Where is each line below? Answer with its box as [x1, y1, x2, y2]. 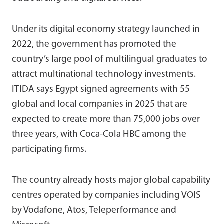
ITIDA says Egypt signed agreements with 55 [12, 84, 190, 94]
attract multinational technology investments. [12, 69, 196, 79]
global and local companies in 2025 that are [12, 99, 187, 109]
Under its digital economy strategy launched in [12, 24, 200, 34]
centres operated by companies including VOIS [12, 190, 200, 200]
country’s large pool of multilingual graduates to [12, 54, 207, 64]
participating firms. [12, 144, 86, 154]
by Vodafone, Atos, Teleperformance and [12, 205, 176, 215]
